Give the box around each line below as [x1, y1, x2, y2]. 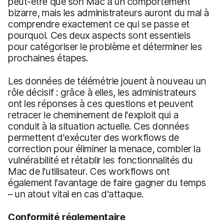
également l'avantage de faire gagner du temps [8, 176, 206, 189]
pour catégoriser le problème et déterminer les [8, 40, 202, 53]
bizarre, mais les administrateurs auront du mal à [8, 6, 210, 19]
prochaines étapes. [8, 52, 88, 64]
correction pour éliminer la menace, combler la [8, 142, 201, 155]
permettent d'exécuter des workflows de [8, 131, 179, 143]
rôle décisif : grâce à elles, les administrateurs [8, 86, 197, 98]
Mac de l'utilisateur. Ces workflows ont [8, 165, 170, 177]
